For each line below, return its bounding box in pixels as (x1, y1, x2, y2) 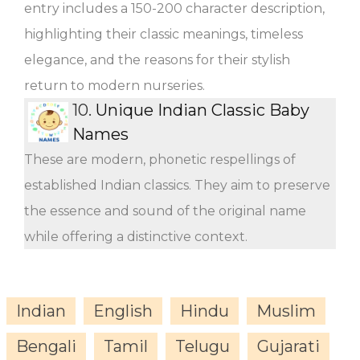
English (93, 301, 153, 321)
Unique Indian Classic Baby (96, 100, 309, 120)
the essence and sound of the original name (24, 202, 306, 219)
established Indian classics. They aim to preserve (24, 177, 330, 193)
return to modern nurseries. (24, 77, 205, 93)
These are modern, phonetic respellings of (24, 151, 296, 167)
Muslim (256, 301, 316, 321)
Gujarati (257, 336, 320, 356)
